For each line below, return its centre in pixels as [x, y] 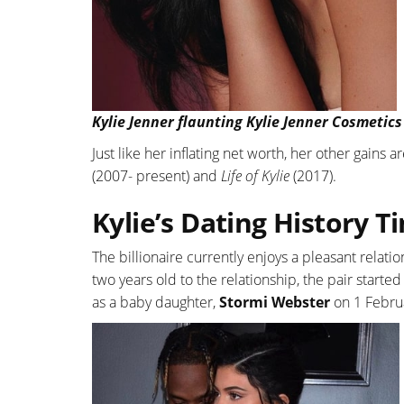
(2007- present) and [155, 175]
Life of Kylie [255, 175]
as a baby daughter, [156, 302]
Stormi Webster [275, 302]
